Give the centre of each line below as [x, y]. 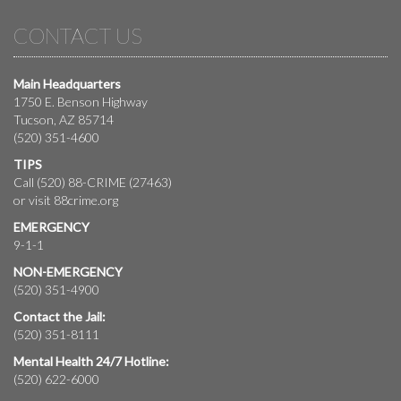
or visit [34, 200]
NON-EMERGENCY [68, 271]
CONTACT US [78, 35]
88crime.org [86, 200]
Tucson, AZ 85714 [64, 119]
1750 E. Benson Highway [81, 101]
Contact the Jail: [60, 316]
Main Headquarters [67, 83]
